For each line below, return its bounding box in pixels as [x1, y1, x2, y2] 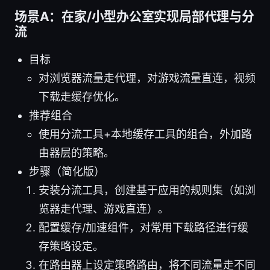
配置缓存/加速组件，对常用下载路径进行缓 [39, 221, 248, 234]
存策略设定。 [39, 239, 104, 253]
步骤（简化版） [29, 165, 105, 178]
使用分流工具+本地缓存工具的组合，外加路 [39, 127, 252, 140]
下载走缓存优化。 [39, 90, 125, 103]
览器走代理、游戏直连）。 [39, 202, 169, 215]
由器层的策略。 [39, 146, 115, 159]
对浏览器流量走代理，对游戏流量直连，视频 [39, 71, 256, 84]
